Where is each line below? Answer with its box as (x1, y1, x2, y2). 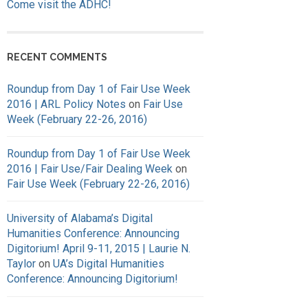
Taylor (7, 256, 36, 270)
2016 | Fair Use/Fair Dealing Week (7, 162, 173, 175)
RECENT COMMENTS (7, 52, 107, 63)
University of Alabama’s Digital (7, 211, 153, 225)
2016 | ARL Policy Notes (7, 97, 126, 111)
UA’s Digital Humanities (53, 256, 164, 270)
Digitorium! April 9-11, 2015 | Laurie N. (7, 241, 190, 255)
